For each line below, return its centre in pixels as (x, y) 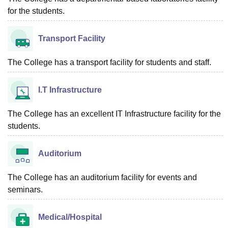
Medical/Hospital (70, 217)
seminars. (25, 190)
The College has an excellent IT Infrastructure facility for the (114, 114)
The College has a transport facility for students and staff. (109, 62)
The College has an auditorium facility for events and (102, 177)
